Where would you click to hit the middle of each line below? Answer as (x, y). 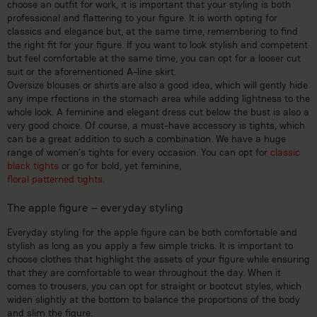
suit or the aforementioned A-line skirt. (92, 71)
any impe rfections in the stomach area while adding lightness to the (158, 98)
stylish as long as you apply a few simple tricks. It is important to (150, 245)
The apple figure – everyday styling (95, 207)
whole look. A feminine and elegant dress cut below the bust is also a (158, 111)
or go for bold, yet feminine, (120, 165)
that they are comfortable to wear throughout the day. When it (144, 272)
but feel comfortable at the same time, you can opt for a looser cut (154, 58)
